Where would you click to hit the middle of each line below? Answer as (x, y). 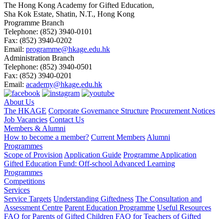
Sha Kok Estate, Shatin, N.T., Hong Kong (69, 14)
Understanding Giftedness (93, 198)
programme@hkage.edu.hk (68, 49)
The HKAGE (25, 110)
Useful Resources (184, 207)
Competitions (24, 181)
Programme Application (160, 154)
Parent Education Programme (110, 207)
